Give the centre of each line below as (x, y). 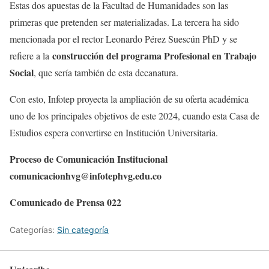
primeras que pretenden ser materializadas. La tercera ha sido (124, 22)
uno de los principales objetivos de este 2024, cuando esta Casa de (134, 115)
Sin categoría (83, 229)
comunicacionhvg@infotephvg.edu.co (86, 175)
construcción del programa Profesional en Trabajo (154, 55)
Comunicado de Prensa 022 (65, 202)
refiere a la (31, 55)
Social (22, 72)
